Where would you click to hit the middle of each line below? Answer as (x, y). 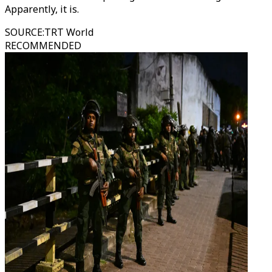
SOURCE (24, 32)
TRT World (69, 32)
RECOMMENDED (43, 46)
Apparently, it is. (43, 9)
